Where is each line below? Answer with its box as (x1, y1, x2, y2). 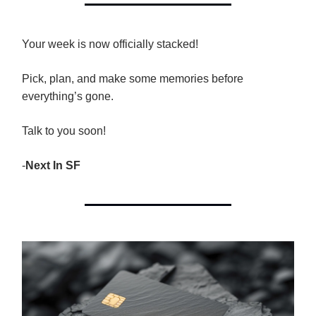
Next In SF (25, 159, 80, 172)
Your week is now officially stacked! (22, 38, 198, 51)
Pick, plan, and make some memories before (22, 73, 243, 85)
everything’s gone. (22, 90, 114, 103)
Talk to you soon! (22, 125, 106, 138)
